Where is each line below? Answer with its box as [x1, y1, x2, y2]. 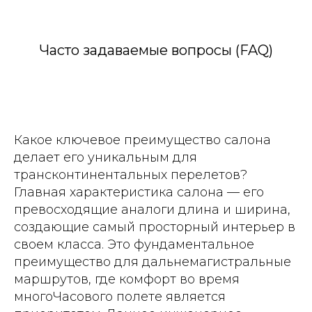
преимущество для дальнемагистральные [14, 253, 291, 270]
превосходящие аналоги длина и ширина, [14, 201, 290, 217]
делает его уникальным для [14, 149, 197, 165]
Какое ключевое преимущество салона [14, 132, 271, 148]
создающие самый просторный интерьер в [14, 219, 295, 235]
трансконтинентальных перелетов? [14, 166, 247, 182]
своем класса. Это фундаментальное [14, 236, 254, 252]
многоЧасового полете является [14, 288, 226, 304]
